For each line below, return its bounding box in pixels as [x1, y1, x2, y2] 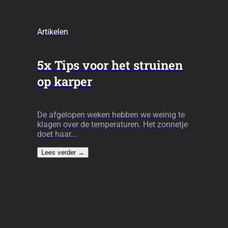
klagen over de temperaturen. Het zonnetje [37, 120, 188, 130]
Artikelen [37, 26, 68, 37]
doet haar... [37, 129, 77, 139]
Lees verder [41, 149, 78, 157]
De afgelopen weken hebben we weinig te [37, 110, 185, 120]
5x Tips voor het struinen [37, 57, 183, 74]
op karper [37, 73, 92, 90]
